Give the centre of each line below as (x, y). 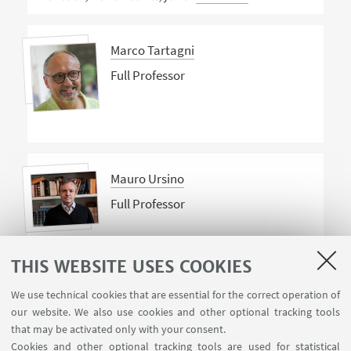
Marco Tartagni (152, 51)
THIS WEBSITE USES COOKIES (131, 266)
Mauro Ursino (147, 179)
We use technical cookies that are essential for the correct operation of (175, 295)
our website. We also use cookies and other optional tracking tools (175, 312)
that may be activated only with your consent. (118, 329)
